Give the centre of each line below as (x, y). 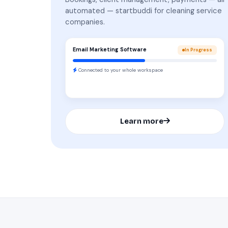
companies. (85, 22)
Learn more (141, 121)
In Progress (199, 50)
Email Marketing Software (110, 50)
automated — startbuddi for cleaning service (144, 10)
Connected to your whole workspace (120, 70)
